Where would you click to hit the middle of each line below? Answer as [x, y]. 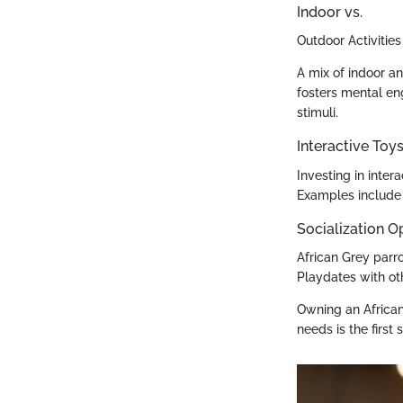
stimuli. [318, 113]
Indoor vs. [330, 13]
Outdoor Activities [349, 41]
